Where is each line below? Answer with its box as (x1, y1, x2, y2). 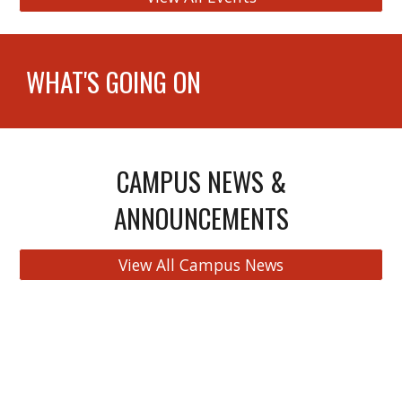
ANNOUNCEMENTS (113, 198, 289, 237)
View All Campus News (118, 254, 284, 275)
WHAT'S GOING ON (26, 62, 202, 100)
